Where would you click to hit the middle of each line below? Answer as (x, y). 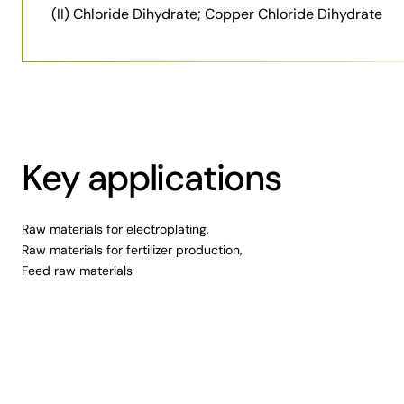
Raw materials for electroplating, (115, 229)
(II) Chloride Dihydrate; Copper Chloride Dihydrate (217, 14)
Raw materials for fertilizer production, (132, 250)
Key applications (151, 178)
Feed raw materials (77, 271)
